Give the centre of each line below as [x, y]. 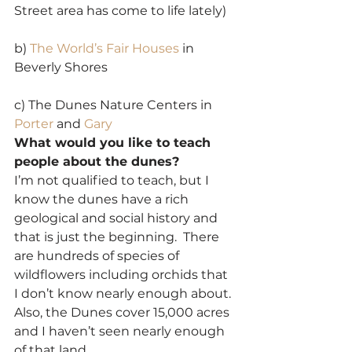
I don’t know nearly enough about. [124, 293]
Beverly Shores [61, 67]
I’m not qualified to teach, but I [113, 180]
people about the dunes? [97, 161]
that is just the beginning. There [118, 236]
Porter [35, 123]
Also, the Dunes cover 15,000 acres [123, 312]
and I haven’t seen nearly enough [121, 331]
